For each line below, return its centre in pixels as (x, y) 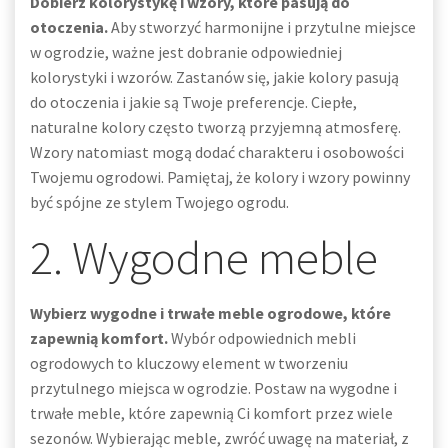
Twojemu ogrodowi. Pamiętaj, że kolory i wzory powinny (220, 177)
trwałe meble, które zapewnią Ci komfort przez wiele (211, 413)
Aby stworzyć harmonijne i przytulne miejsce (262, 27)
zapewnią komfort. (99, 338)
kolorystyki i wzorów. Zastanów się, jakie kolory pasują (214, 77)
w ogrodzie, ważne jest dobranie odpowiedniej (186, 52)
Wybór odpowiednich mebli (262, 338)
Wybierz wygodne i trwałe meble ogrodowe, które (210, 313)
